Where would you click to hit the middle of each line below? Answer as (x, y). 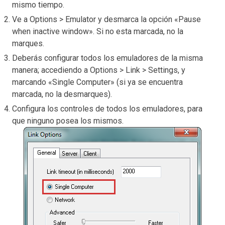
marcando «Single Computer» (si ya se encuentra (97, 82)
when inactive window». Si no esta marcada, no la (98, 31)
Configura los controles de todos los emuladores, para (107, 108)
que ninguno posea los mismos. (69, 121)
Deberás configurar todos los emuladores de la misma (107, 58)
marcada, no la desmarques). (63, 94)
